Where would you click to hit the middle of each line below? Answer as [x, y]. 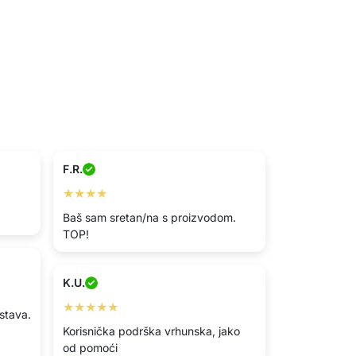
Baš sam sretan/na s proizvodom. [149, 217]
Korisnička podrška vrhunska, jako [151, 331]
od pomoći [90, 348]
